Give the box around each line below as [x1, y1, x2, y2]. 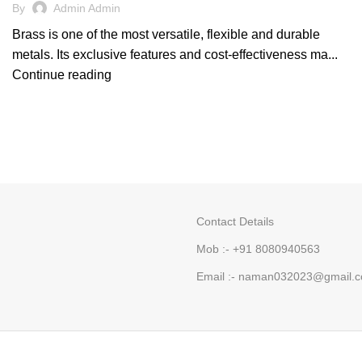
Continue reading [12, 68, 112, 82]
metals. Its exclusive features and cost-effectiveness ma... [12, 48, 338, 61]
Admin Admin [53, 2, 120, 15]
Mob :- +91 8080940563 [196, 242, 320, 255]
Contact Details [196, 215, 274, 228]
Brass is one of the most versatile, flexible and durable [12, 27, 320, 41]
